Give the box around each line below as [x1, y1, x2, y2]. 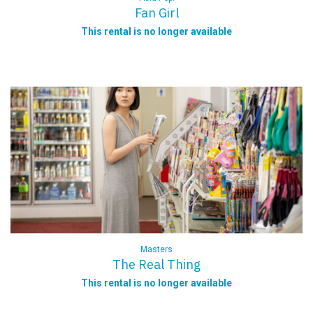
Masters [140, 245, 173, 254]
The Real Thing [112, 256, 201, 272]
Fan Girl [134, 5, 179, 21]
